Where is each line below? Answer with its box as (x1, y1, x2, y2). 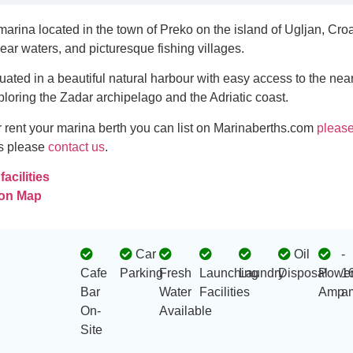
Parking (120, 266, 164, 281)
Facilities (199, 285, 250, 299)
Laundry (238, 266, 284, 281)
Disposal (278, 266, 329, 281)
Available (159, 304, 213, 318)
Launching (199, 266, 258, 281)
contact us (48, 139, 106, 154)
